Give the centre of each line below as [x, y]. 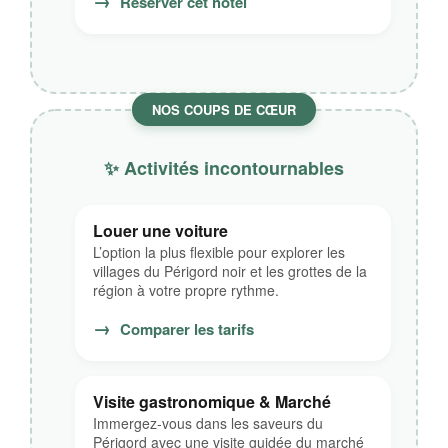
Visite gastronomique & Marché [212, 401]
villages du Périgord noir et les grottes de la [230, 271]
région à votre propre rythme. [186, 290]
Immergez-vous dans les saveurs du [208, 423]
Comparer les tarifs [185, 329]
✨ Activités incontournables [224, 168]
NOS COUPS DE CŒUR [224, 109]
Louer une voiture [160, 230]
